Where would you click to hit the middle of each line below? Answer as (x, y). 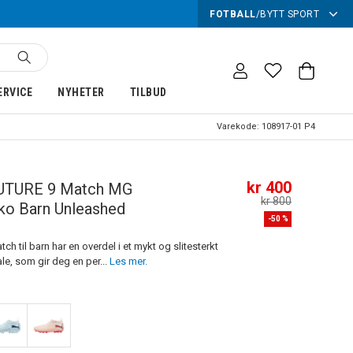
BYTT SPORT (290, 14)
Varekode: (239, 126)
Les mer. (128, 261)
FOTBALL (233, 14)
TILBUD (148, 92)
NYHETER (81, 92)
